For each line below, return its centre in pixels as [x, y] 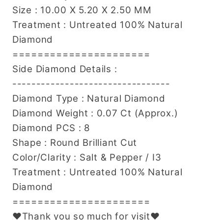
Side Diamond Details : [65, 69]
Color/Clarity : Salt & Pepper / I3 [87, 158]
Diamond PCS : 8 [51, 128]
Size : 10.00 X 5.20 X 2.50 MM [82, 10]
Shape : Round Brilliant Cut [74, 143]
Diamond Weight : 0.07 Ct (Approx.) [95, 113]
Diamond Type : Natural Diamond [89, 99]
